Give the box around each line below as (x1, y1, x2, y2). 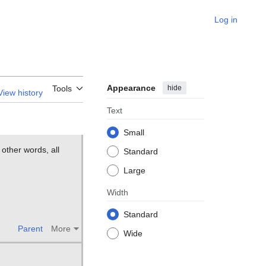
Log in (214, 15, 237, 24)
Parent (18, 223, 43, 233)
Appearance (107, 83, 156, 93)
